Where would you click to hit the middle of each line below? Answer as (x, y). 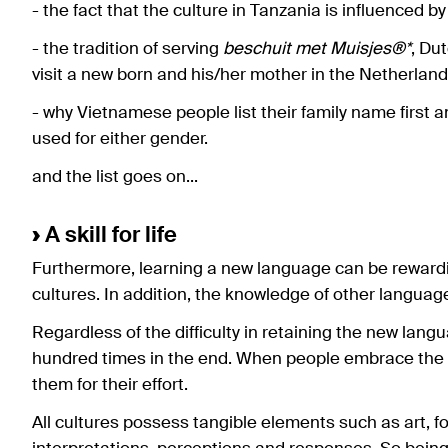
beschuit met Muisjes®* (317, 49)
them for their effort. (110, 385)
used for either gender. (120, 139)
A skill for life (108, 235)
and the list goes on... (115, 177)
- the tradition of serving (127, 49)
